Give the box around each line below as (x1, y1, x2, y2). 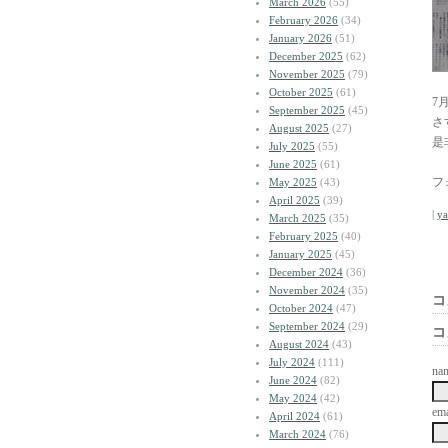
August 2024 (269, 338, 329, 350)
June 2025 (269, 158, 317, 170)
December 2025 (269, 50, 343, 62)
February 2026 (269, 14, 338, 26)
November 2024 (269, 284, 345, 296)
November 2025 (269, 68, 345, 80)
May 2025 (269, 176, 317, 188)
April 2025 (269, 194, 320, 206)
